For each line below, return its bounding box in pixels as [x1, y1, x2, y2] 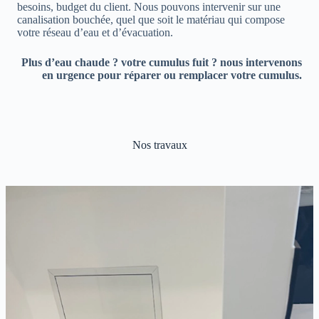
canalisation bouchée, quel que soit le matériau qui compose [17, 14, 285, 26]
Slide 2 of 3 [5, 185, 57, 198]
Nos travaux [132, 139, 187, 152]
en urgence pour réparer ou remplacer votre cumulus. [42, 69, 302, 82]
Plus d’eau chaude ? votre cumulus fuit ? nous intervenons [21, 56, 302, 69]
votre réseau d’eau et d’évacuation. [17, 26, 173, 39]
